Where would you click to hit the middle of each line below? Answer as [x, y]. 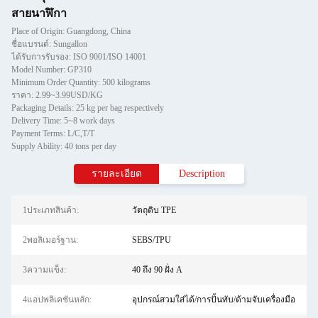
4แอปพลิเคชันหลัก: [57, 300]
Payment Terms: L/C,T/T [53, 133]
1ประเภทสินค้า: [51, 210]
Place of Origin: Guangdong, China [71, 31]
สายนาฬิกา [39, 13]
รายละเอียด [116, 174]
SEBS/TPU [151, 240]
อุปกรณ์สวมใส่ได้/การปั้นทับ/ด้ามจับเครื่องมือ [213, 300]
